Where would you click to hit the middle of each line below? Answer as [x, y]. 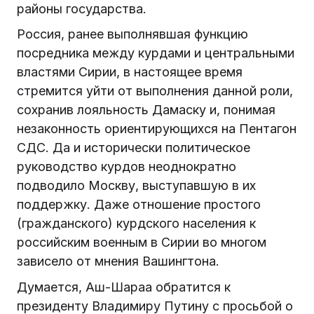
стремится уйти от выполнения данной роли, [155, 91]
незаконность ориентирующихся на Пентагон [157, 129]
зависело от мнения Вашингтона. [118, 261]
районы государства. [82, 9]
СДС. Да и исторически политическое [134, 148]
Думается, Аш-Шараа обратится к [124, 287]
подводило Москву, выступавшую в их [136, 186]
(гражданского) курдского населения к [136, 224]
